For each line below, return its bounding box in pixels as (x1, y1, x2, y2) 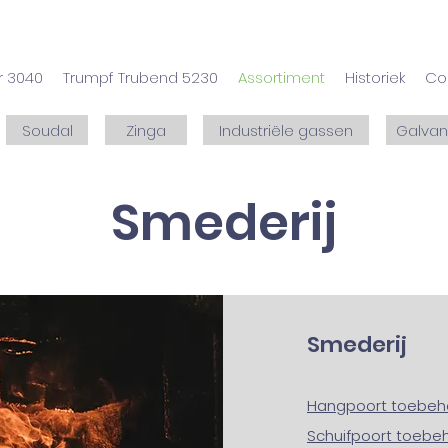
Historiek (345, 67, 405, 88)
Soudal (21, 119, 73, 141)
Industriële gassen (219, 119, 353, 141)
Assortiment (238, 67, 325, 88)
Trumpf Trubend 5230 (63, 67, 218, 88)
